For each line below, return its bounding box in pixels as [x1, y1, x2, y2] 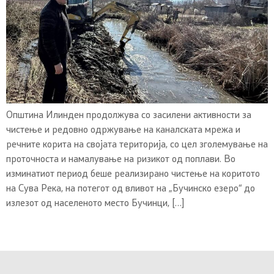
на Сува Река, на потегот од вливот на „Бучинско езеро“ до [6, 184, 255, 194]
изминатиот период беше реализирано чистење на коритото [6, 169, 260, 180]
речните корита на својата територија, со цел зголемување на [6, 140, 268, 150]
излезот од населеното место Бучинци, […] [6, 199, 184, 209]
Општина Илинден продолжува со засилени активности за [6, 111, 251, 121]
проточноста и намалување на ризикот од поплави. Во [6, 155, 235, 165]
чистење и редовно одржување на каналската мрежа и [6, 125, 240, 136]
